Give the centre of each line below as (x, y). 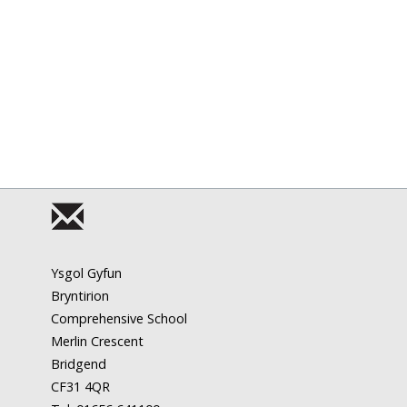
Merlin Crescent (97, 342)
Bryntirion (80, 296)
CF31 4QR (80, 387)
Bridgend (79, 364)
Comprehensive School (119, 319)
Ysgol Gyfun (86, 273)
